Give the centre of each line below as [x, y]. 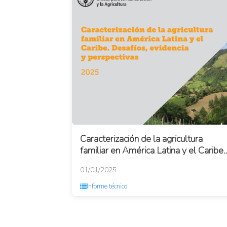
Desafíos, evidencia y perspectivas [146, 162]
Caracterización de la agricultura [141, 139]
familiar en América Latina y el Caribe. [153, 150]
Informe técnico [107, 186]
